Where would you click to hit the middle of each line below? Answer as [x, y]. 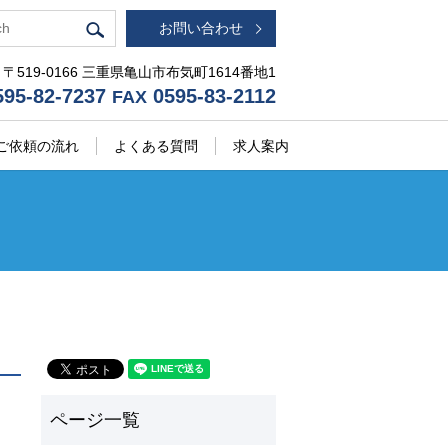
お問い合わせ [201, 28]
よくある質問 [156, 145]
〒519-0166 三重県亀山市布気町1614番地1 [139, 72]
